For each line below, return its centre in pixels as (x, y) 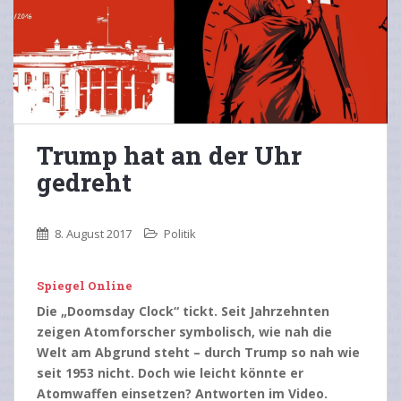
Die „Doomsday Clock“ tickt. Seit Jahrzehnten (183, 311)
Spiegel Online (85, 285)
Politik (180, 233)
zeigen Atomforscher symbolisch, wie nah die (184, 331)
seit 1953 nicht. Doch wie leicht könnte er (170, 372)
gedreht (84, 182)
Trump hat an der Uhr (169, 155)
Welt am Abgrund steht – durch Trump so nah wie (198, 352)
